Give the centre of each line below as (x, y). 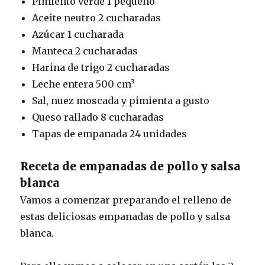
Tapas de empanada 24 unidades (110, 134)
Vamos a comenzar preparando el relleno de (126, 200)
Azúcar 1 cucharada (78, 35)
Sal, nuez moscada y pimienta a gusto (121, 101)
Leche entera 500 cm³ (84, 84)
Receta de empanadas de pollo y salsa (130, 167)
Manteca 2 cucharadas (85, 51)
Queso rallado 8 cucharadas (98, 117)
